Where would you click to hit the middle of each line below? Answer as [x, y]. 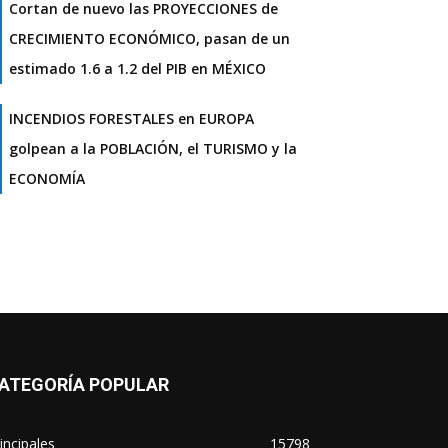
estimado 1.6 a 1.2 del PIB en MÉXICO [137, 69]
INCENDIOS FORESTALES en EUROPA [131, 119]
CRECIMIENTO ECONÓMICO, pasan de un [149, 39]
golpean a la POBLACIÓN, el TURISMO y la [153, 149]
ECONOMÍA [47, 179]
